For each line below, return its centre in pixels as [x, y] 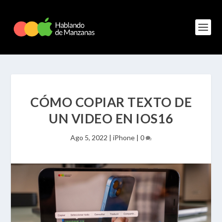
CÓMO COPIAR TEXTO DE [111, 102]
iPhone [124, 138]
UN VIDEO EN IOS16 [111, 118]
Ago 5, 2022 [89, 138]
